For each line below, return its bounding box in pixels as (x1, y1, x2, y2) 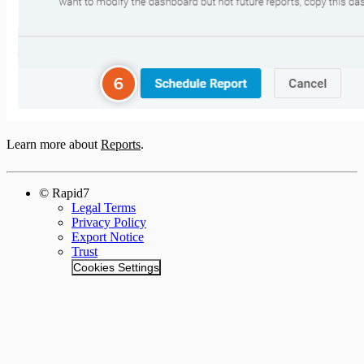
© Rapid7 (39, 185, 89, 200)
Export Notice (71, 229, 144, 244)
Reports (101, 136, 141, 151)
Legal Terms (71, 200, 136, 214)
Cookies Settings (73, 260, 159, 274)
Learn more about (6, 136, 101, 151)
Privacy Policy (71, 214, 146, 229)
